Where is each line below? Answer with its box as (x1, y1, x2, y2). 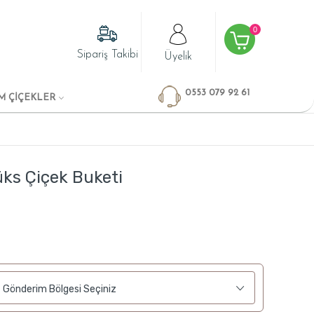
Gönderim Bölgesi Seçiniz (3, 283, 117, 296)
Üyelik (164, 50, 193, 62)
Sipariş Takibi (76, 49, 138, 61)
